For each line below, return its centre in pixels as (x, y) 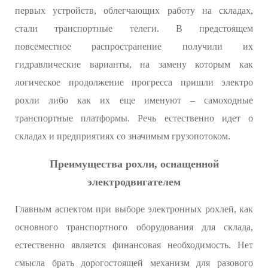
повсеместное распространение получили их (134, 46)
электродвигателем (134, 182)
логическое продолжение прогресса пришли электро (134, 82)
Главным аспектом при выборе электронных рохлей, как (134, 209)
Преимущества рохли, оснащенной (134, 164)
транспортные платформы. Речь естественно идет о (134, 118)
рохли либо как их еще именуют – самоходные (134, 100)
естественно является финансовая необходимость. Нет (134, 245)
